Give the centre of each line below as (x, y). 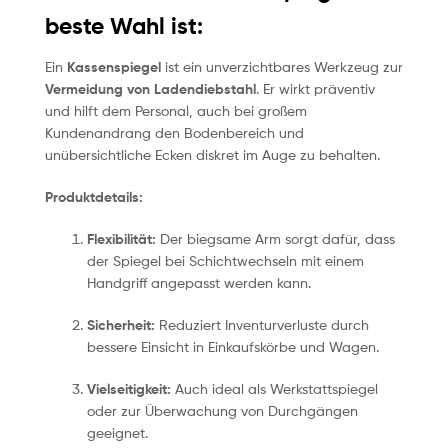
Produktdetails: (94, 197)
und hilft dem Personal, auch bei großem (176, 111)
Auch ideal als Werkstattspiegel (274, 388)
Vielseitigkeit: (129, 388)
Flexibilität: (121, 238)
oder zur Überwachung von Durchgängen (222, 410)
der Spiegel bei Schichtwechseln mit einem (225, 260)
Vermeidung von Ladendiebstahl (150, 89)
